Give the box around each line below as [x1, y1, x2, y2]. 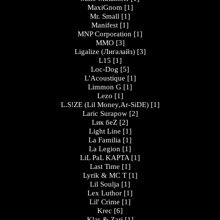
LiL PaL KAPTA [80, 154, 129, 162]
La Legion [89, 145, 120, 153]
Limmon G [88, 83, 121, 91]
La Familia [88, 136, 121, 144]
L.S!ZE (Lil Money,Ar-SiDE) [60, 101, 149, 109]
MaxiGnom [87, 3, 122, 11]
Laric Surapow [82, 110, 127, 117]
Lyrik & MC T [82, 171, 127, 179]
